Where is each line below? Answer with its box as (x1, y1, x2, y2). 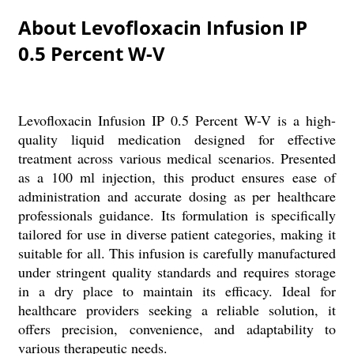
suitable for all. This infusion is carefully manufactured (17, 243, 337, 262)
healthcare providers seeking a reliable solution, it (17, 300, 337, 319)
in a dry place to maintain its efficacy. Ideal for (17, 281, 337, 300)
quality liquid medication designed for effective (17, 130, 337, 149)
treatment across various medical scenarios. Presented (17, 149, 337, 168)
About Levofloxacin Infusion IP (17, 14, 307, 40)
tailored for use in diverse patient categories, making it (17, 224, 337, 243)
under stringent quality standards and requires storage (17, 262, 337, 281)
